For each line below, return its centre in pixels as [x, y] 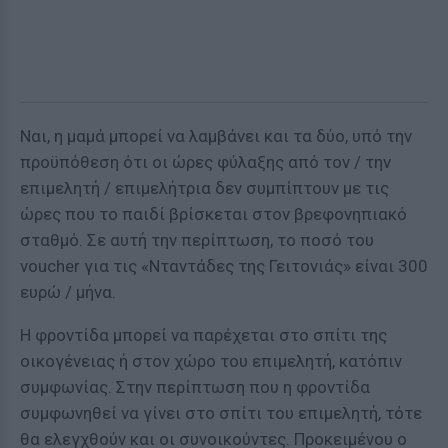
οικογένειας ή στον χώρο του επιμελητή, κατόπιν [211, 361]
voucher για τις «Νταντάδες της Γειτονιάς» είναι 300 [224, 266]
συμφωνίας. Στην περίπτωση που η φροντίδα [195, 387]
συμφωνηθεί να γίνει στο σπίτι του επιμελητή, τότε [221, 413]
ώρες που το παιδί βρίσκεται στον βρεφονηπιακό [213, 214]
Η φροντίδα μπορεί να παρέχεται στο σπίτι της [203, 335]
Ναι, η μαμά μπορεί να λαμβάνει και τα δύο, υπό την [216, 136]
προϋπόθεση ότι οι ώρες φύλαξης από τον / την [205, 162]
